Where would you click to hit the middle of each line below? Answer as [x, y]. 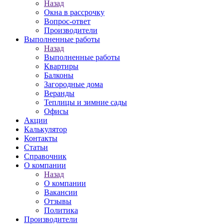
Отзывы [58, 201]
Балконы [59, 75]
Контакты [41, 138]
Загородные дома [73, 84]
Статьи [36, 147]
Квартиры [61, 66]
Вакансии [61, 192]
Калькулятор [45, 129]
